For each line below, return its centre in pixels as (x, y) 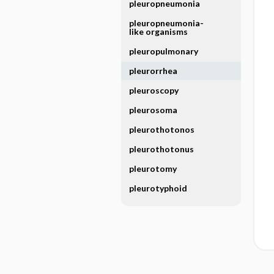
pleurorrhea (153, 71)
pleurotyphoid (158, 188)
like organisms (158, 31)
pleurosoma (153, 110)
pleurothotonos (161, 129)
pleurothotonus (161, 149)
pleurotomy (153, 168)
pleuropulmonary (163, 51)
